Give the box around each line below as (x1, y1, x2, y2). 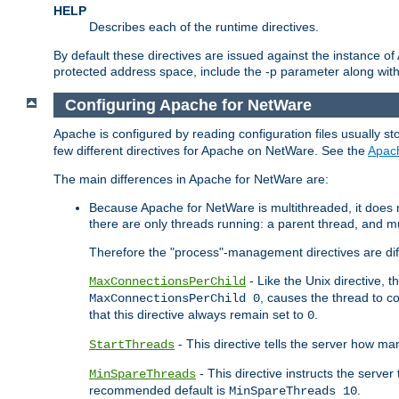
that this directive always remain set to (89, 307, 307, 322)
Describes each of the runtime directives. (89, 19, 319, 34)
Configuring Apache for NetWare (64, 95, 316, 114)
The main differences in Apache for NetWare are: (53, 172, 329, 187)
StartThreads (89, 338, 175, 353)
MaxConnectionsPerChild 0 (89, 291, 260, 306)
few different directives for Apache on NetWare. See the (53, 143, 368, 159)
